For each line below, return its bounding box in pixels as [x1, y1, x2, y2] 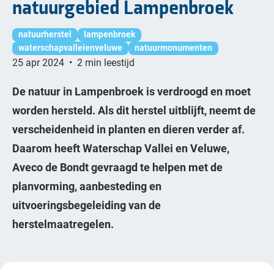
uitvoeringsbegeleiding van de [12, 198, 161, 212]
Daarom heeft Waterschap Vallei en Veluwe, [12, 141, 229, 155]
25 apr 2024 [12, 56, 67, 68]
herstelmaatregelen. [12, 217, 114, 231]
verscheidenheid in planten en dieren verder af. [12, 122, 245, 136]
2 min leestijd [77, 56, 135, 68]
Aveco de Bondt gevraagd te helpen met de [12, 160, 223, 174]
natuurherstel [18, 28, 72, 40]
